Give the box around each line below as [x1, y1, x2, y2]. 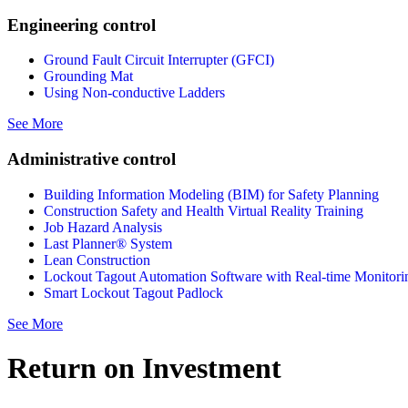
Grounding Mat [44, 68, 133, 85]
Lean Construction [44, 251, 150, 268]
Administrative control [7, 149, 176, 169]
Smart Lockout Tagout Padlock [44, 284, 223, 301]
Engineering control [7, 15, 156, 35]
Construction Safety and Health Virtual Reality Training [44, 202, 363, 219]
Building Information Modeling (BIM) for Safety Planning [44, 186, 379, 202]
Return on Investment [7, 352, 281, 385]
